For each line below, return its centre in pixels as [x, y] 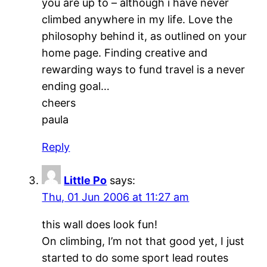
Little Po [86, 180]
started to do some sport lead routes [135, 257]
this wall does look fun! [100, 224]
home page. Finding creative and [125, 52]
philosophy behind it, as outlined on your [145, 36]
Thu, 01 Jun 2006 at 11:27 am [116, 197]
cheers [59, 103]
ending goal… [76, 86]
